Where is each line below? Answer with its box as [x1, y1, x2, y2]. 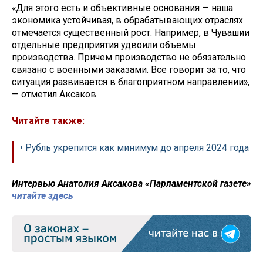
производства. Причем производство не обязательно [12, 52, 246, 63]
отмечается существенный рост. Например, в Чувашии [12, 27, 249, 39]
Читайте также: [12, 115, 85, 127]
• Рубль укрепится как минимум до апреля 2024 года [20, 141, 249, 153]
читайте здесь [12, 190, 73, 201]
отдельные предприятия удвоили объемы [12, 39, 196, 51]
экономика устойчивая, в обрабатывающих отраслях [12, 15, 243, 26]
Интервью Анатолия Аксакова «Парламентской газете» [12, 177, 251, 189]
